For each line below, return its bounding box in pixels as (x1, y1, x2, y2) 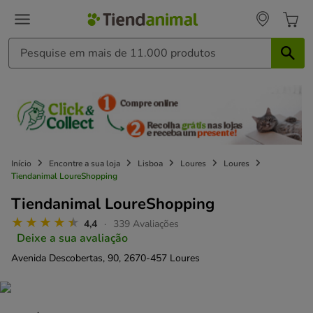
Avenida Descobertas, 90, (11, 251, 121, 265)
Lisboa (138, 157, 163, 169)
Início (11, 157, 31, 169)
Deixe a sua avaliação (17, 230, 128, 246)
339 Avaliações (113, 217, 179, 231)
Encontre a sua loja (49, 157, 120, 169)
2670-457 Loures (124, 251, 200, 265)
